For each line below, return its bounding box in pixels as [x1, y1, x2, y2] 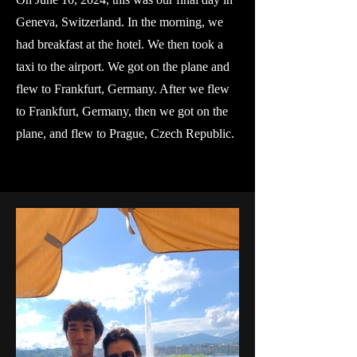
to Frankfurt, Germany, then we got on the [16, 104, 228, 118]
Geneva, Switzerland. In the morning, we [16, 15, 223, 29]
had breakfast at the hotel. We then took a [16, 37, 223, 51]
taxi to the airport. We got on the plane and [16, 60, 229, 73]
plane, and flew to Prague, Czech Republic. [16, 127, 237, 140]
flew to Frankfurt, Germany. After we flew [16, 82, 229, 96]
